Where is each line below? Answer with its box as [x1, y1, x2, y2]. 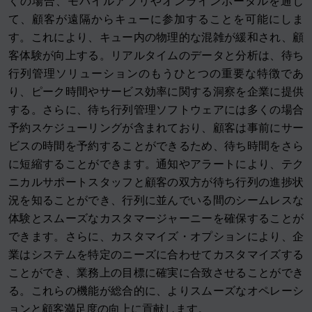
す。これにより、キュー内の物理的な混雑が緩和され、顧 [8, 31, 304, 45]
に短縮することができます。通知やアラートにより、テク [8, 157, 304, 171]
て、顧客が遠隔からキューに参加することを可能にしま [8, 13, 304, 26]
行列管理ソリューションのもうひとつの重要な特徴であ [8, 67, 304, 81]
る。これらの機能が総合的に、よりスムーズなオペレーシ [8, 284, 304, 298]
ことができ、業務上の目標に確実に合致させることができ [8, 266, 304, 280]
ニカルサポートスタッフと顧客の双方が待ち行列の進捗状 [8, 175, 304, 189]
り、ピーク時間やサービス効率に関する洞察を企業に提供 [8, 85, 304, 99]
